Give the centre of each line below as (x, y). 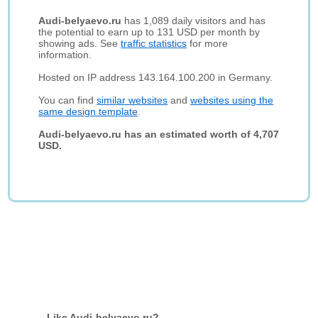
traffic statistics (154, 43)
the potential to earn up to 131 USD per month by (149, 32)
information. (65, 55)
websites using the (232, 100)
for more (208, 43)
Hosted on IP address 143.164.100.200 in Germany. (156, 77)
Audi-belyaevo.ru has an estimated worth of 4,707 (159, 134)
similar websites (132, 100)
